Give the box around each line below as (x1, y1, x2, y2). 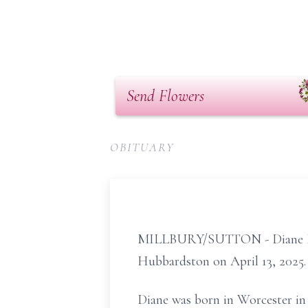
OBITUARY (110, 140, 175, 155)
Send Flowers (126, 86, 204, 106)
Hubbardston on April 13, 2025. (137, 253, 306, 269)
